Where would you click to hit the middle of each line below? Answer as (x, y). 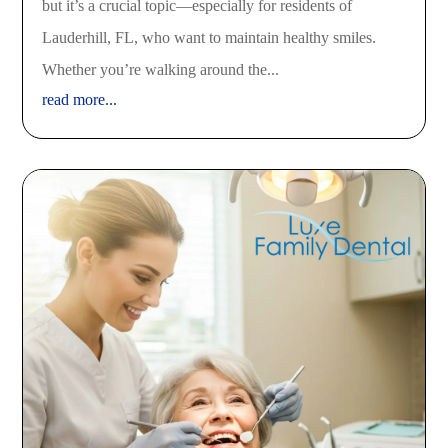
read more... (80, 99)
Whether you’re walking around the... (161, 69)
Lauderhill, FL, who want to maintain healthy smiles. (209, 37)
